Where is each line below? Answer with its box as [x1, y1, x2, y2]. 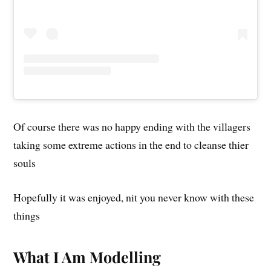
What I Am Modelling [13, 247, 162, 267]
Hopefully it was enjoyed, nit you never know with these [13, 190, 255, 205]
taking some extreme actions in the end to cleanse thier [13, 137, 249, 152]
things [13, 208, 41, 223]
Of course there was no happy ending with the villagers [13, 119, 251, 134]
